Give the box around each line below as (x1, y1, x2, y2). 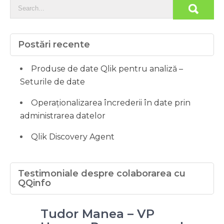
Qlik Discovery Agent (31, 131, 114, 141)
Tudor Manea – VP (40, 206, 154, 221)
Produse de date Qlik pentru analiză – (31, 63, 183, 73)
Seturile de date (20, 76, 85, 86)
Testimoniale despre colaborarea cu (18, 167, 185, 179)
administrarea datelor (20, 110, 105, 120)
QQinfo (18, 177, 51, 188)
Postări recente (18, 38, 90, 50)
